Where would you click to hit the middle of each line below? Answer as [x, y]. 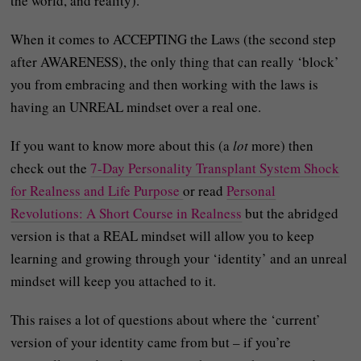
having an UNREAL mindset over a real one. [136, 106]
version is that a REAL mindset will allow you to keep [163, 235]
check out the [51, 168]
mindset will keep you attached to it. [114, 280]
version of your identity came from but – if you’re [151, 342]
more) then [283, 145]
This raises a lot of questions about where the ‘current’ [166, 319]
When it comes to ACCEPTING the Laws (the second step [174, 39]
